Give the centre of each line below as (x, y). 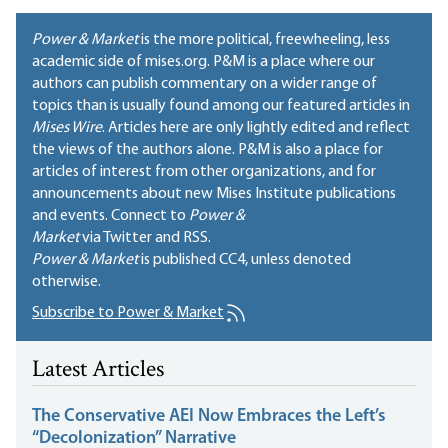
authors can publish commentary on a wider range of (204, 84)
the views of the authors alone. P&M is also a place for (207, 150)
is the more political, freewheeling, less (264, 40)
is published (178, 260)
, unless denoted (298, 260)
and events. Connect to (110, 216)
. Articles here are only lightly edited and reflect (256, 128)
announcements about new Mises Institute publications (214, 194)
